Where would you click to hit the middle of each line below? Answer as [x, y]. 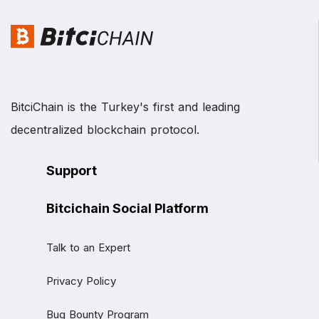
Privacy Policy [81, 281]
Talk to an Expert [88, 248]
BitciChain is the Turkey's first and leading [125, 107]
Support [72, 171]
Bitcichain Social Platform [127, 209]
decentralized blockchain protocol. [105, 130]
